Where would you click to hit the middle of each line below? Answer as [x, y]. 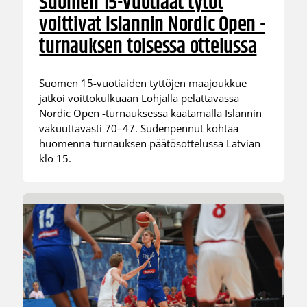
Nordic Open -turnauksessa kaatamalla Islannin [151, 113]
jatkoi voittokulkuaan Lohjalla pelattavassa [139, 98]
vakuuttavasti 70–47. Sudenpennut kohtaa [139, 128]
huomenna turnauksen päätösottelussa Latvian [150, 144]
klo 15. [56, 159]
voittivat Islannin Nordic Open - [152, 25]
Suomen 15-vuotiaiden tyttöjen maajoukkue [143, 83]
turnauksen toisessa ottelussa [148, 47]
